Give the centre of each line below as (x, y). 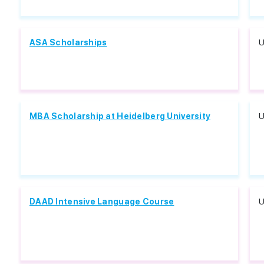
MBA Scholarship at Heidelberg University (120, 116)
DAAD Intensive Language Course (102, 202)
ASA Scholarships (68, 42)
